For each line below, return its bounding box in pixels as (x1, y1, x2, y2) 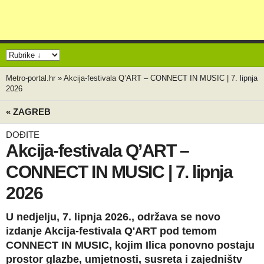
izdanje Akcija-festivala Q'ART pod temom (6, 225, 217, 237)
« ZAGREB (6, 107, 51, 117)
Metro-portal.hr (6, 74, 55, 82)
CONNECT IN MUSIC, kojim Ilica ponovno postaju (6, 239, 255, 251)
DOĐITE (6, 130, 39, 140)
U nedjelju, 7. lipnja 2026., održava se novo (6, 211, 220, 223)
